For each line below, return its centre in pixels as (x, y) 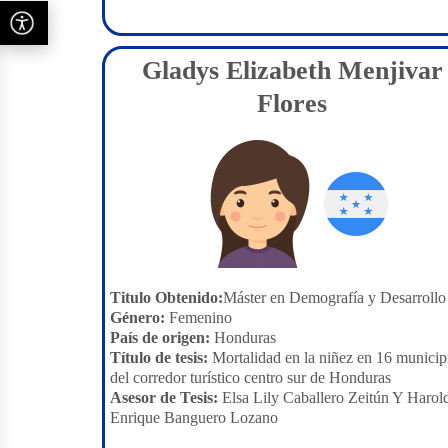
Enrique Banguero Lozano (194, 417)
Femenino (198, 317)
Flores (292, 103)
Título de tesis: (159, 357)
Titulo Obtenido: (166, 297)
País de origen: (160, 337)
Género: (137, 317)
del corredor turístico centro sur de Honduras (250, 377)
